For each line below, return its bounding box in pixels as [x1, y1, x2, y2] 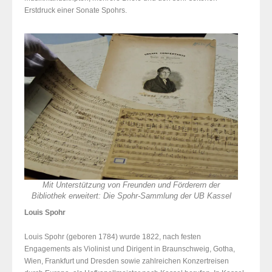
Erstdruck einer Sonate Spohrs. [24, 6, 127, 15]
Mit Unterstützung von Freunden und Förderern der [42, 181, 220, 190]
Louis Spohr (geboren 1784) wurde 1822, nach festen [24, 233, 201, 242]
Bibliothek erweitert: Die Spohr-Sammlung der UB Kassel [31, 192, 231, 201]
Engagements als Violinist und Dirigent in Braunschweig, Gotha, [24, 245, 235, 254]
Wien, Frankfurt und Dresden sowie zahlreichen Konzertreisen [24, 257, 229, 266]
